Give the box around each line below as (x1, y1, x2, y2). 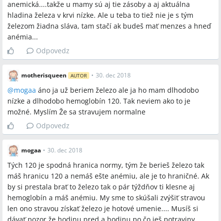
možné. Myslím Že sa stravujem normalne (7, 107, 146, 116)
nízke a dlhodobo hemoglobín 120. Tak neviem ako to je (7, 96, 190, 106)
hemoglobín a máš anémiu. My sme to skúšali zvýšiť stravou (7, 193, 205, 202)
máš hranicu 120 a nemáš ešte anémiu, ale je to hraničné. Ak (7, 171, 209, 181)
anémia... (7, 32, 38, 41)
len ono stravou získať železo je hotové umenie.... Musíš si (7, 204, 198, 213)
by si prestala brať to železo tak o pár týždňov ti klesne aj (7, 182, 195, 191)
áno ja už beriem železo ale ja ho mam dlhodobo (36, 85, 199, 95)
